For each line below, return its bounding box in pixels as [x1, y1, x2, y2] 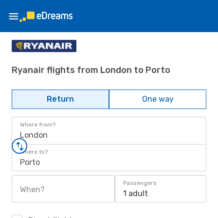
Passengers [123, 180, 157, 186]
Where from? [20, 121, 55, 128]
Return [47, 94, 74, 104]
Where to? [20, 148, 48, 155]
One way [142, 94, 174, 104]
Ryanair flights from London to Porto [12, 64, 170, 75]
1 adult [123, 189, 148, 198]
